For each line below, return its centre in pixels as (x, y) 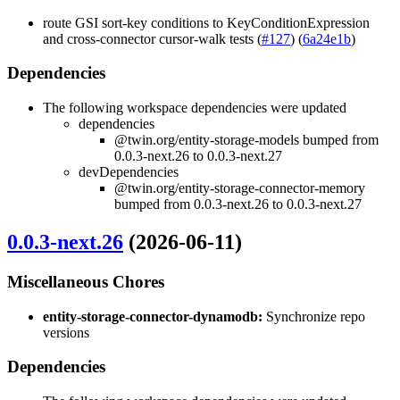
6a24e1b (327, 38)
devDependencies (129, 172)
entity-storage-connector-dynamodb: (153, 316)
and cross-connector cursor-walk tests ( (152, 38)
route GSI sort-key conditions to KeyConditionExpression (206, 22)
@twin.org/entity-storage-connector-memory (240, 188)
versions (66, 332)
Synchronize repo (314, 316)
